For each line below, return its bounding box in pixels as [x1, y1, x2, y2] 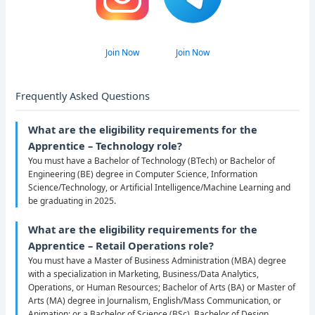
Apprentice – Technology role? [28, 139, 183, 153]
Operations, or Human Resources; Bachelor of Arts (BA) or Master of [28, 281, 296, 294]
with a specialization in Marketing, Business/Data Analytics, [28, 268, 259, 281]
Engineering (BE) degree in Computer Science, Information [28, 168, 258, 181]
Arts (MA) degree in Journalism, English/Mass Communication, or [28, 295, 282, 307]
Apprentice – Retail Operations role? [28, 238, 214, 253]
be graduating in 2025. [28, 195, 117, 207]
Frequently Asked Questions [15, 89, 150, 103]
